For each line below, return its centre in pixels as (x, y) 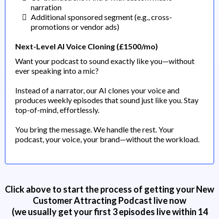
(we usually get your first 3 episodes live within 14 (109, 211)
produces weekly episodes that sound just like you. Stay (107, 100)
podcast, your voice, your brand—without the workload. (107, 139)
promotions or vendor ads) (75, 26)
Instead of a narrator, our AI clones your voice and (97, 90)
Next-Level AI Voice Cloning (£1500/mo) (87, 46)
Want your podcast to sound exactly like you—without (105, 61)
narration (46, 7)
